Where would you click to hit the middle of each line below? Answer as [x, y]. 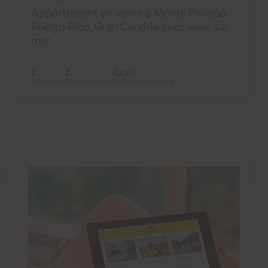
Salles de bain [89, 81]
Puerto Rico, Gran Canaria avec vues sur [130, 26]
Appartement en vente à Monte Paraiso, [130, 13]
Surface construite [143, 81]
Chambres [48, 81]
